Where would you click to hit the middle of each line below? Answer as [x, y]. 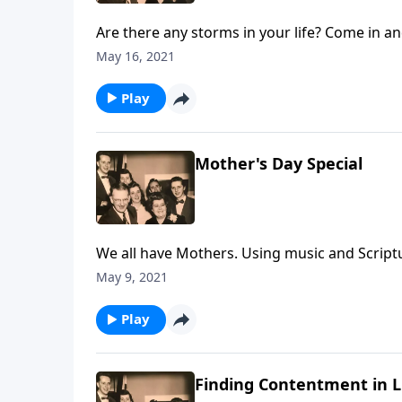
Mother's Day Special [279, 163]
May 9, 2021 [132, 277]
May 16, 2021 [135, 56]
